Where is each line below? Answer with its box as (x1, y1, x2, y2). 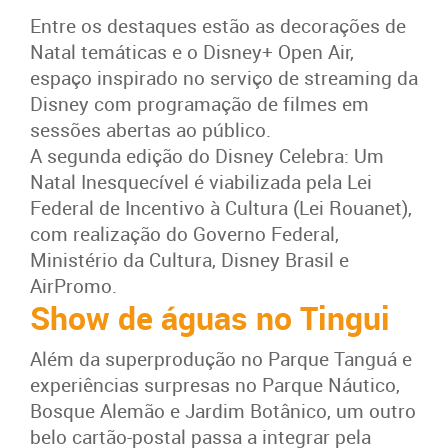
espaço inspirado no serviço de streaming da (30, 65, 418, 91)
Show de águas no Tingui (30, 296, 390, 339)
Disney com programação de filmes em (30, 91, 369, 117)
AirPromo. (30, 273, 117, 299)
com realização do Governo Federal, (30, 221, 339, 247)
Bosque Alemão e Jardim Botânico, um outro (30, 397, 416, 424)
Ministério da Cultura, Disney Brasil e (30, 247, 349, 273)
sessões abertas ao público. (30, 117, 271, 143)
